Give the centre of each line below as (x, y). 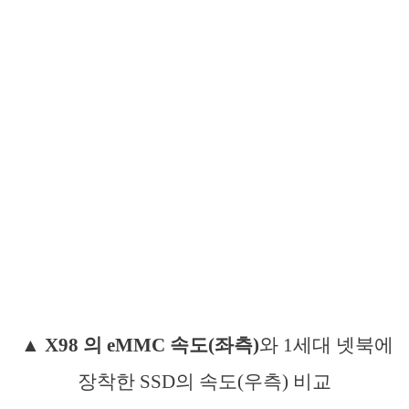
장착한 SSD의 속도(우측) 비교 (204, 381)
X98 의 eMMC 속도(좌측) (152, 345)
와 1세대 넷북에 (326, 345)
